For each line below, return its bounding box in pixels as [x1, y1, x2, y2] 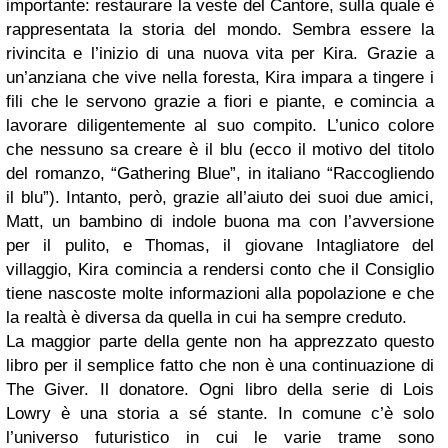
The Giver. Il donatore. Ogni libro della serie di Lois [6, 380, 434, 399]
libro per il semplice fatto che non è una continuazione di [6, 356, 434, 375]
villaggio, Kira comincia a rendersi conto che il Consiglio [6, 260, 434, 279]
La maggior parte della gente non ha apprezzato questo [6, 332, 434, 351]
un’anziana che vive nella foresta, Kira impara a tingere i [6, 68, 434, 87]
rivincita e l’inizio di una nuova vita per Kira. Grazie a [6, 44, 434, 63]
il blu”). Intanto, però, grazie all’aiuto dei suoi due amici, [6, 188, 434, 207]
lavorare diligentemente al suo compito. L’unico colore [6, 116, 434, 135]
